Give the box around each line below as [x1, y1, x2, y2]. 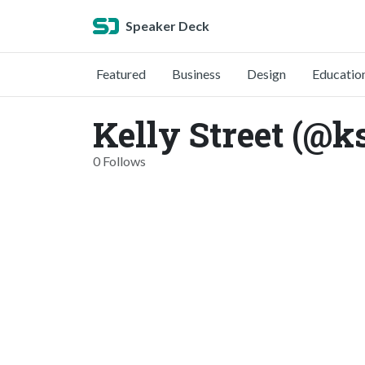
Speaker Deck [125, 18, 209, 33]
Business [172, 66, 221, 81]
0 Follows [93, 153, 146, 169]
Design [247, 66, 286, 81]
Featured [96, 66, 146, 81]
